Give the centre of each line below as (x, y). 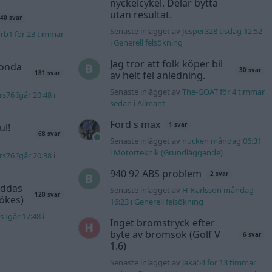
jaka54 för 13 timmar (219, 263)
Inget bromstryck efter (162, 223)
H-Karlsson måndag (218, 190)
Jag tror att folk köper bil (166, 64)
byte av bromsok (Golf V (165, 235)
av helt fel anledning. (157, 76)
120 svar (48, 194)
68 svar (49, 134)
